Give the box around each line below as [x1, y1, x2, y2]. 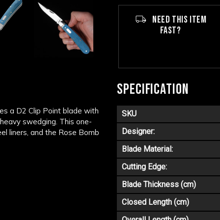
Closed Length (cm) [122, 197, 189, 207]
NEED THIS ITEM [150, 14, 207, 26]
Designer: [122, 127, 155, 137]
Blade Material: [122, 144, 173, 154]
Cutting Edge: [122, 162, 167, 172]
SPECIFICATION [117, 81, 189, 99]
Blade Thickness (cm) [122, 180, 196, 190]
